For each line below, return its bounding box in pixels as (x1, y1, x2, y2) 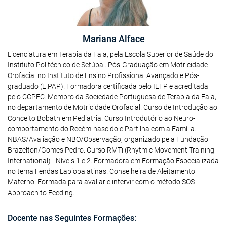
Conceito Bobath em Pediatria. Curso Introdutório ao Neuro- (8, 114, 195, 122)
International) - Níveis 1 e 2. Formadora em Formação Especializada (8, 157, 219, 165)
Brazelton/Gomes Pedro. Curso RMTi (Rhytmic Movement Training (8, 146, 214, 154)
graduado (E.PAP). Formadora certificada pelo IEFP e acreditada (8, 82, 208, 90)
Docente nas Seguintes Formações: (8, 213, 136, 223)
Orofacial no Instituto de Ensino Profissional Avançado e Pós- (8, 71, 199, 80)
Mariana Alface (82, 33, 145, 44)
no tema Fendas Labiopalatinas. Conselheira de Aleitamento (8, 167, 195, 175)
